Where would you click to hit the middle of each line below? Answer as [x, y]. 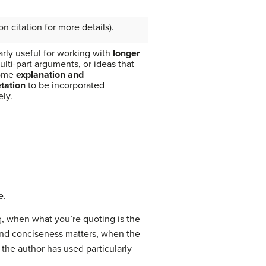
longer [126, 53]
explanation [40, 75]
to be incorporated [65, 85]
